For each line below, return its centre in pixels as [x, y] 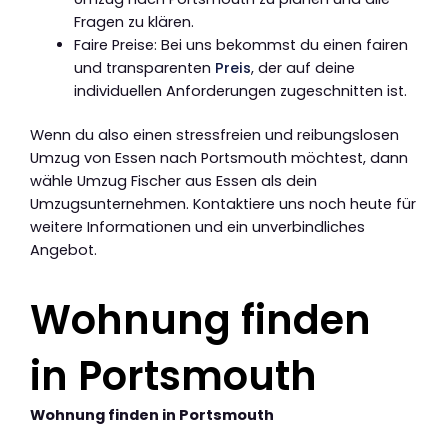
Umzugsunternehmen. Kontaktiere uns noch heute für [223, 204]
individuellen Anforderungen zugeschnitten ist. [240, 90]
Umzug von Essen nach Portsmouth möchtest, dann [219, 158]
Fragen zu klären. [133, 21]
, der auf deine [302, 67]
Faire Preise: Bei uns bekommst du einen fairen [240, 44]
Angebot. [63, 250]
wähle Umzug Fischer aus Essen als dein [173, 181]
